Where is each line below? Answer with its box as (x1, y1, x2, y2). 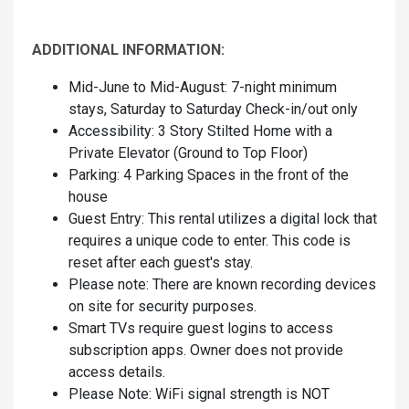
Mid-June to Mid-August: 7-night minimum (68, 79, 337, 97)
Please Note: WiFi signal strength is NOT (68, 385, 330, 404)
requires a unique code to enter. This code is (68, 232, 351, 250)
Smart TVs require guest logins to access (68, 320, 333, 338)
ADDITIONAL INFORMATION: (32, 41, 225, 59)
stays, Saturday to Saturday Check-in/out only (68, 100, 358, 119)
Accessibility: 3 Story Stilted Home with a (68, 122, 332, 141)
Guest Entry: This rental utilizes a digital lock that (68, 210, 377, 228)
